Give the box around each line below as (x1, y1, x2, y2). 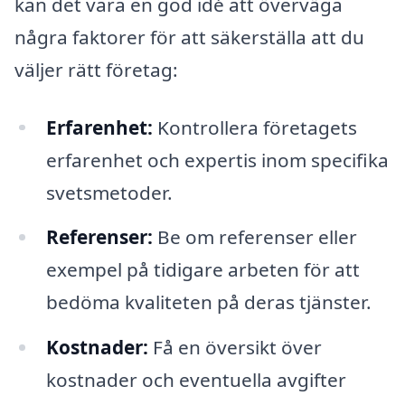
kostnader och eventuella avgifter (45, 367, 346, 393)
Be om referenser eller (152, 224, 357, 250)
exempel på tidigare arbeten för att (45, 257, 360, 283)
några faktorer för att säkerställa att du (14, 24, 364, 50)
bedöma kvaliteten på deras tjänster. (45, 289, 372, 316)
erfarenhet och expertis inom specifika (45, 146, 389, 173)
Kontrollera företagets (152, 114, 357, 140)
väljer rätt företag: (14, 56, 178, 82)
